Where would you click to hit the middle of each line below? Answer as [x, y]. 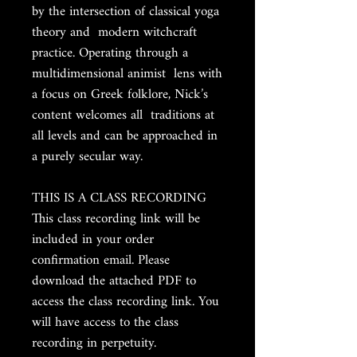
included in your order [93, 239]
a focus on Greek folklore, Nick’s [120, 94]
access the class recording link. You [126, 302]
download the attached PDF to [114, 281]
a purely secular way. [87, 157]
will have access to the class [105, 322]
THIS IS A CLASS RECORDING [119, 198]
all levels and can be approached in [125, 136]
